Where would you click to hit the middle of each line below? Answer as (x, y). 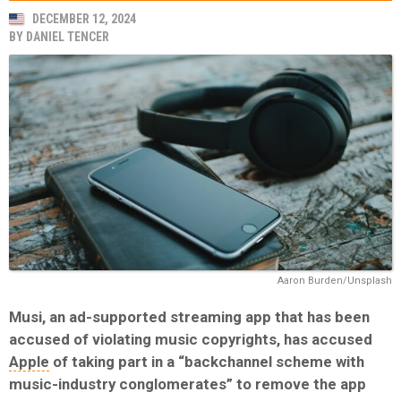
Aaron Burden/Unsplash (335, 280)
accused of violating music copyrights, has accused (191, 339)
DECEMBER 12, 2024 (84, 19)
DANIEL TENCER (68, 37)
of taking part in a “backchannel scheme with (207, 361)
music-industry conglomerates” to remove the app (188, 384)
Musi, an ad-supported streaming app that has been (189, 316)
